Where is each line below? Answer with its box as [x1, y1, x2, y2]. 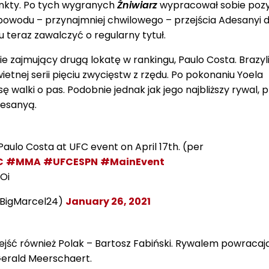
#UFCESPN [43, 154, 98, 169]
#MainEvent [100, 154, 165, 169]
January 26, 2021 [65, 194, 151, 208]
